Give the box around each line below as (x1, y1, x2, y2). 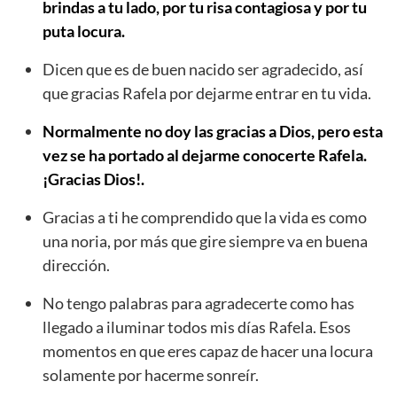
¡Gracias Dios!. (43, 169, 144, 190)
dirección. (43, 255, 110, 276)
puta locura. (43, 21, 125, 42)
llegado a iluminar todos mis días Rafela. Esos (43, 317, 351, 338)
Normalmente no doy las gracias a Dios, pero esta (43, 121, 383, 142)
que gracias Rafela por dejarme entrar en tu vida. (43, 83, 371, 104)
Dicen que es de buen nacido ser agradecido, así (43, 59, 363, 80)
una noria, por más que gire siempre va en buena (43, 231, 368, 252)
